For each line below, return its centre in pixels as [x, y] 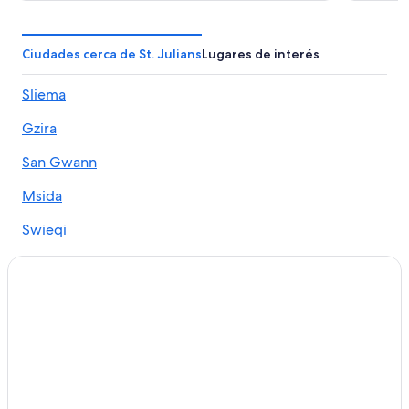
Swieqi [44, 229]
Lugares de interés [261, 53]
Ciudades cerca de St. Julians [112, 53]
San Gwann [59, 162]
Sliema [44, 94]
